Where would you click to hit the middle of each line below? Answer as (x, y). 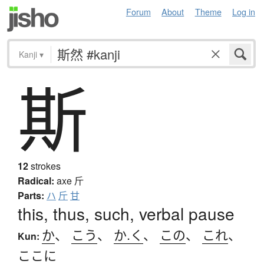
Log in (244, 11)
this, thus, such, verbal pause (126, 214)
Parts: (31, 196)
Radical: (36, 181)
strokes (44, 166)
